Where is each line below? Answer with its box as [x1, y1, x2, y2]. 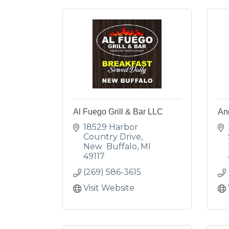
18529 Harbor [83, 122, 138, 132]
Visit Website [83, 183, 134, 193]
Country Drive [83, 132, 141, 142]
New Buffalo [83, 142, 137, 151]
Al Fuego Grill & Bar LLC [73, 107, 163, 116]
